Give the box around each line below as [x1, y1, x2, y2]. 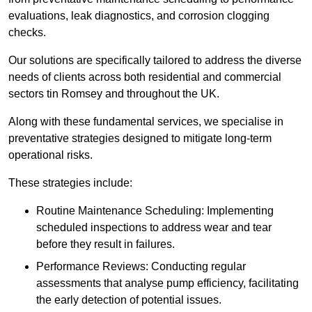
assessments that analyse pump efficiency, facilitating [36, 277, 299, 290]
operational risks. [8, 149, 95, 162]
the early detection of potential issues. [36, 294, 221, 306]
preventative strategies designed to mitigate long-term [8, 132, 272, 145]
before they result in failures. [36, 238, 175, 251]
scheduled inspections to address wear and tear [36, 221, 272, 234]
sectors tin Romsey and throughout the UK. [8, 88, 219, 100]
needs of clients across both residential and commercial [8, 71, 281, 84]
